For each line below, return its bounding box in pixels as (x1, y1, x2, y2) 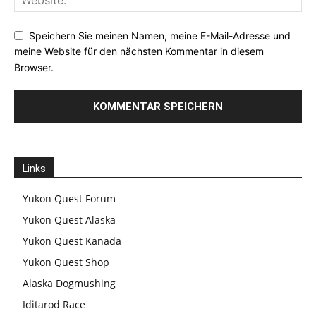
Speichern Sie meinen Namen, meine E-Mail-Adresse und (29, 29, 291, 42)
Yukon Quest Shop (23, 255, 109, 269)
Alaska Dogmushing (23, 276, 116, 291)
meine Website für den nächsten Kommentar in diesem (14, 45, 264, 58)
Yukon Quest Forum (23, 192, 116, 206)
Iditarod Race (23, 298, 85, 312)
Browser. (14, 61, 54, 74)
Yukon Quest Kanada (23, 234, 121, 248)
